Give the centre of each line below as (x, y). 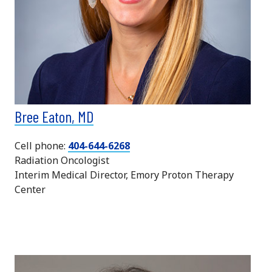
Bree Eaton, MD (54, 116)
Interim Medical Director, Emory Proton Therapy (124, 175)
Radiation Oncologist (62, 160)
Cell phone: (41, 145)
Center (30, 189)
